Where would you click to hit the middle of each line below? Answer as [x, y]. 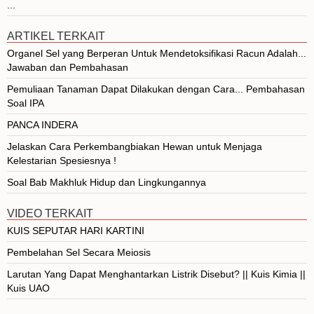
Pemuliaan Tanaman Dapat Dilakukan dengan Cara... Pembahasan [156, 89]
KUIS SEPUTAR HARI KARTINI [76, 230]
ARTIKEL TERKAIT [56, 36]
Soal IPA [26, 103]
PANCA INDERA [42, 124]
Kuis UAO [28, 288]
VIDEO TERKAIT [50, 213]
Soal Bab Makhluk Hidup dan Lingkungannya [107, 182]
